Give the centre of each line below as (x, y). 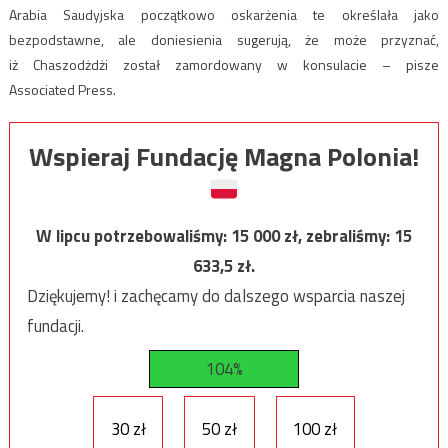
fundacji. (55, 326)
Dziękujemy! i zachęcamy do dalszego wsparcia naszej (215, 296)
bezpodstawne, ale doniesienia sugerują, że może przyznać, (224, 40)
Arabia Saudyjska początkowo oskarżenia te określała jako (224, 15)
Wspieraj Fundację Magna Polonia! (224, 157)
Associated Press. (62, 90)
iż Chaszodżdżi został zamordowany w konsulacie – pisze (224, 65)
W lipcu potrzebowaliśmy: (133, 236)
